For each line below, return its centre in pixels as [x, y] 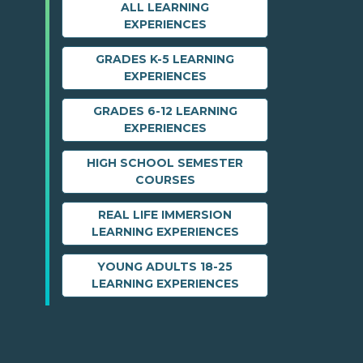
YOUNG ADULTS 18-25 [165, 267]
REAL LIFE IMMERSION [165, 215]
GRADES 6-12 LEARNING [165, 111]
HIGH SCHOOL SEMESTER [165, 163]
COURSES [165, 180]
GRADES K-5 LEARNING [165, 60]
